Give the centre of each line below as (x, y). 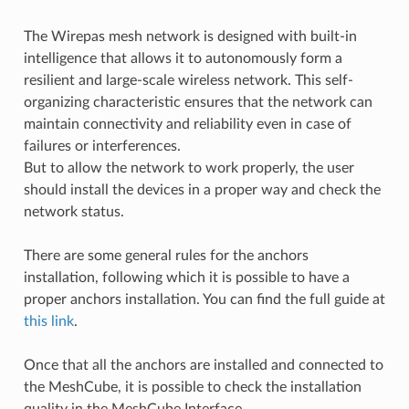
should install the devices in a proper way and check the (202, 190)
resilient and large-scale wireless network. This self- (188, 81)
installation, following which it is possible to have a (186, 278)
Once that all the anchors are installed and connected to (203, 366)
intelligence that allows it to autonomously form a (183, 59)
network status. (73, 212)
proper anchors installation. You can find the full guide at (204, 300)
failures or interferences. (102, 147)
